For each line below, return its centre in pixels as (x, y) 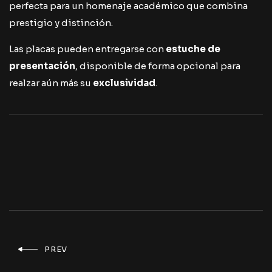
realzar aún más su (51, 83)
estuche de (193, 49)
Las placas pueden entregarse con (87, 49)
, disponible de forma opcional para (158, 66)
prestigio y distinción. (61, 23)
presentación (42, 66)
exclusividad (124, 83)
